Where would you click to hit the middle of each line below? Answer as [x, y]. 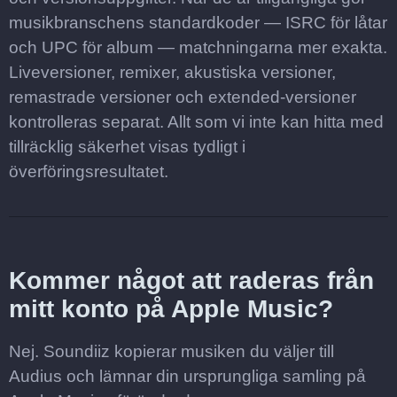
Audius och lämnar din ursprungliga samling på [187, 376]
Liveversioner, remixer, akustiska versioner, [172, 72]
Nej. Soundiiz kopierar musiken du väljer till [171, 351]
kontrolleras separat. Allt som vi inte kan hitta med [196, 122]
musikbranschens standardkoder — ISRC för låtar [198, 23]
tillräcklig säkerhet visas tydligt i [127, 147]
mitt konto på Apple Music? [171, 309]
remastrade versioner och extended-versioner [183, 97]
